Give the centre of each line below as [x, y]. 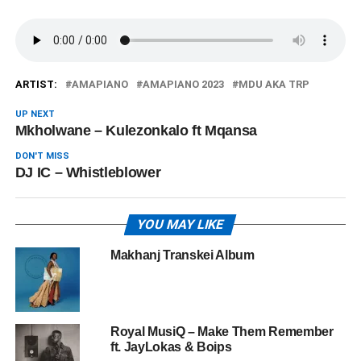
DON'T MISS [42, 156]
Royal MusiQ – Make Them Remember [222, 332]
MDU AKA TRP [274, 84]
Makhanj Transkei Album [182, 255]
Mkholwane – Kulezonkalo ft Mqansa [136, 131]
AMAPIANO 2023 [183, 84]
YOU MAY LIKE [181, 224]
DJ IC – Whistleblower [88, 172]
